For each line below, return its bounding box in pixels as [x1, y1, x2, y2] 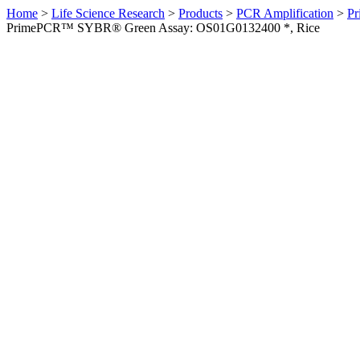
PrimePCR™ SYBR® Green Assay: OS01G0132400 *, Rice [6, 21, 320, 35]
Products [178, 6, 223, 20]
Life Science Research [51, 6, 165, 20]
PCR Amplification [236, 6, 333, 20]
